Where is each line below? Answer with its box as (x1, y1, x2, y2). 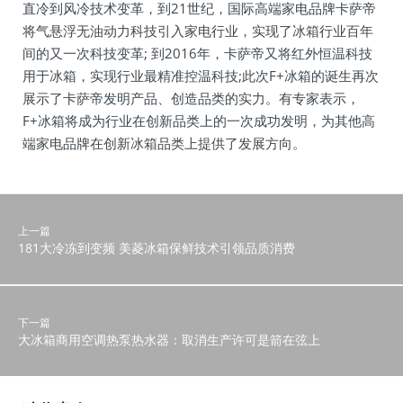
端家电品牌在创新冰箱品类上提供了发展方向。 (22, 134, 306, 152)
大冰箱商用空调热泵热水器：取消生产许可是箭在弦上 (18, 331, 320, 348)
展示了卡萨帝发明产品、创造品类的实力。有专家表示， (22, 89, 360, 107)
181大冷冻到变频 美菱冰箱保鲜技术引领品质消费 (18, 239, 295, 256)
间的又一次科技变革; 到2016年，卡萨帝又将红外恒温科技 (22, 44, 372, 62)
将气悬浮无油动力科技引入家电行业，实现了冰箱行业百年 (22, 22, 373, 40)
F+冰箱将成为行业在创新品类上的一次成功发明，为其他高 (22, 112, 375, 130)
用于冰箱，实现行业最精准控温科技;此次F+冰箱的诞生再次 (22, 67, 379, 85)
